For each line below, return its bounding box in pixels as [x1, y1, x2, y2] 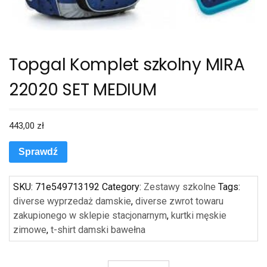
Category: [102, 181, 144, 193]
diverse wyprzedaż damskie [13, 195, 131, 207]
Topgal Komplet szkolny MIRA [9, 52, 245, 76]
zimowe [13, 224, 46, 236]
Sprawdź [18, 146, 58, 157]
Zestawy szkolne [144, 181, 216, 193]
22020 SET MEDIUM [9, 77, 157, 101]
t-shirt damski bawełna [51, 224, 145, 236]
